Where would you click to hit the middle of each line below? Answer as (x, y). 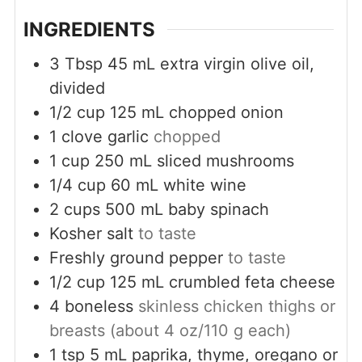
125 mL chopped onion (196, 113)
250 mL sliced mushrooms (194, 161)
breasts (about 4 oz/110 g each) (170, 331)
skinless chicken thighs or (236, 307)
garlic (128, 137)
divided (77, 88)
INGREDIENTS (89, 30)
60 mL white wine (178, 185)
